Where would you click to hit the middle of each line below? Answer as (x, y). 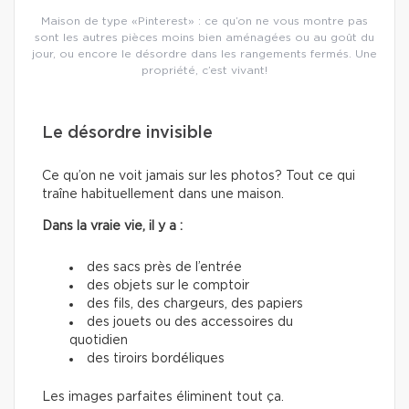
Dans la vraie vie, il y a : (112, 226)
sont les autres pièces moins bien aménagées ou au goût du (204, 37)
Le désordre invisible (127, 133)
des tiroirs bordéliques (156, 358)
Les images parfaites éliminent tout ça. (163, 397)
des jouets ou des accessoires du (190, 322)
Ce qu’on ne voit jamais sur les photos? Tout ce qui (199, 176)
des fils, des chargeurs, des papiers (195, 304)
